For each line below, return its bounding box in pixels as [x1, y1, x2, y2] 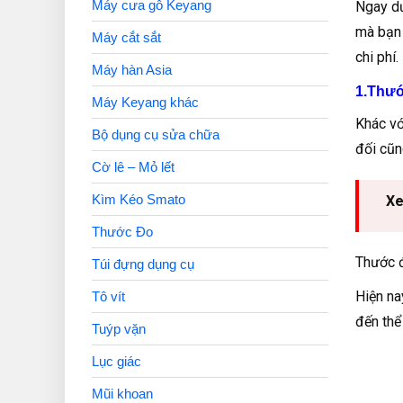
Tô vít [92, 289, 125, 304]
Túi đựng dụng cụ [92, 256, 194, 272]
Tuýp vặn [92, 321, 146, 336]
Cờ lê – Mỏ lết [92, 159, 175, 175]
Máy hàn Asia [92, 62, 172, 77]
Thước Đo [92, 224, 153, 239]
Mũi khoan [92, 386, 153, 401]
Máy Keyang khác [92, 94, 199, 110]
